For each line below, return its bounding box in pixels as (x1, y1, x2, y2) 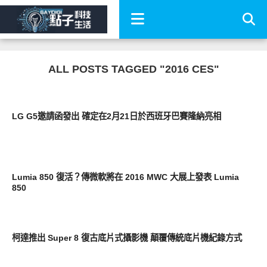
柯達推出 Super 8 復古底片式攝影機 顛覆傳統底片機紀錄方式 (11, 233, 242, 243)
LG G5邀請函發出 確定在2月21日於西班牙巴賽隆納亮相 (11, 111, 221, 121)
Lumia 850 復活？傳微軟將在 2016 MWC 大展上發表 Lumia (11, 172, 239, 182)
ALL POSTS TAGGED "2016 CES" (48, 63, 219, 75)
